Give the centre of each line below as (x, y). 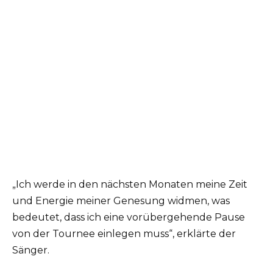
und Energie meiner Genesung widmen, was (121, 200)
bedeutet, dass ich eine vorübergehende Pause (129, 217)
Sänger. (31, 250)
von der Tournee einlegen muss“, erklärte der (124, 233)
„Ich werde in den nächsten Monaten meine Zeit (130, 184)
